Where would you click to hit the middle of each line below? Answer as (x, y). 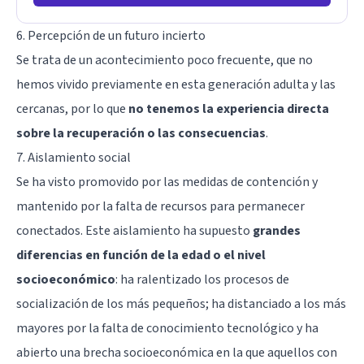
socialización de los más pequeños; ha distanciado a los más (181, 304)
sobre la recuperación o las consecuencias (141, 134)
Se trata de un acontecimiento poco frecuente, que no (165, 61)
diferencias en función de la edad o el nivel (141, 256)
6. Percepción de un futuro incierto (111, 36)
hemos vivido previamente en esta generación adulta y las (176, 85)
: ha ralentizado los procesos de (202, 280)
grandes (277, 231)
